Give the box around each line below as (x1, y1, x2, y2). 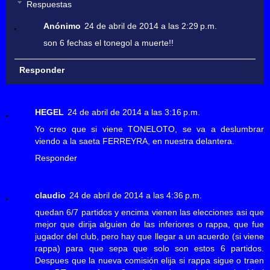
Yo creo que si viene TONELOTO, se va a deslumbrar (35, 124, 264, 134)
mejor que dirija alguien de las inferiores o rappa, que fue (35, 219, 264, 229)
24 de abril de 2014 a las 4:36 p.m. (69, 190, 202, 200)
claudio (35, 190, 66, 200)
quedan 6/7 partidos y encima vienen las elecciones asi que (35, 207, 264, 217)
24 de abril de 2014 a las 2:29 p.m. (84, 20, 218, 31)
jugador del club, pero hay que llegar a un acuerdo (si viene (35, 231, 264, 241)
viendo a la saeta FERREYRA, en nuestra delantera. (35, 136, 234, 146)
